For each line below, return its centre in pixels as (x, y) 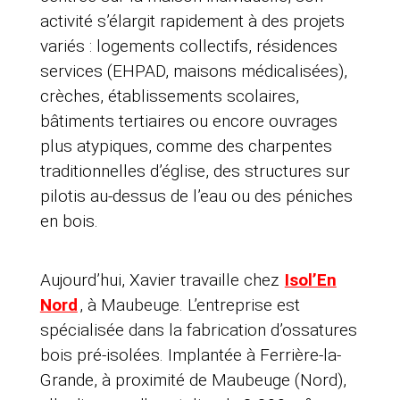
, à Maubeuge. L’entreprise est (189, 305)
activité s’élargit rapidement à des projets (192, 21)
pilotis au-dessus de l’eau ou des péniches (196, 196)
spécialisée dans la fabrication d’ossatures (198, 330)
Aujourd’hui (80, 280)
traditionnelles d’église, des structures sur (195, 171)
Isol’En (310, 280)
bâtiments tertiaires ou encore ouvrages (188, 121)
